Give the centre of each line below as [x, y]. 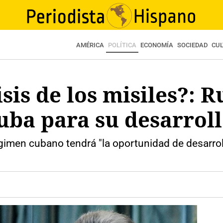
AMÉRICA [90, 45]
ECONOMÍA [157, 45]
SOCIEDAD [192, 45]
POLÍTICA [122, 45]
